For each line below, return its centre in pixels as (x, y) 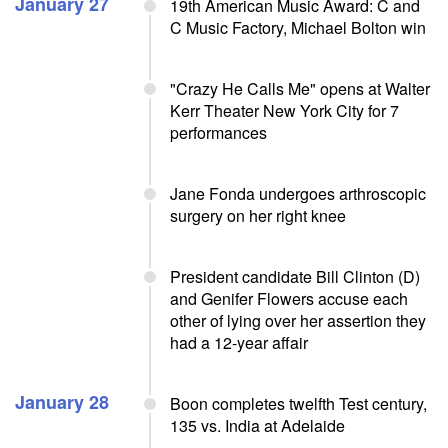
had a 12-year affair (239, 342)
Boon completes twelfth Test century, (298, 403)
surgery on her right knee (258, 215)
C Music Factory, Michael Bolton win (298, 27)
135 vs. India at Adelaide (257, 425)
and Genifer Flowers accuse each (289, 298)
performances (218, 132)
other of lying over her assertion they (298, 320)
